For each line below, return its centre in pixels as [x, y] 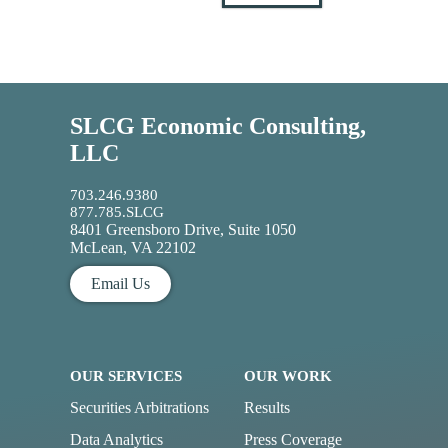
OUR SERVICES [126, 376]
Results [267, 407]
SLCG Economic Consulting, [218, 126]
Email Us [120, 284]
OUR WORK [288, 376]
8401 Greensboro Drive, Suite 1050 [183, 229]
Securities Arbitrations [139, 407]
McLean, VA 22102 [133, 247]
